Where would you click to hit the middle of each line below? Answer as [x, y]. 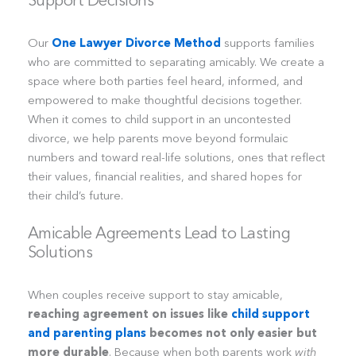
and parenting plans [87, 333]
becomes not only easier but [231, 333]
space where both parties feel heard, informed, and [165, 81]
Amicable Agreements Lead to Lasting [159, 232]
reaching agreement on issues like [129, 313]
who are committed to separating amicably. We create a [176, 62]
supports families [267, 43]
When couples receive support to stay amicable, [155, 294]
